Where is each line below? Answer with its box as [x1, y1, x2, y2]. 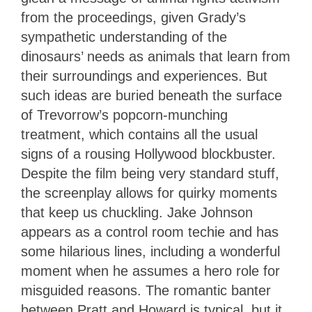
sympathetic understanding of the [21, 29, 227, 45]
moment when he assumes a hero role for [21, 263, 280, 279]
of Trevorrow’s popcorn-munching [21, 107, 228, 123]
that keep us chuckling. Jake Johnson [21, 204, 253, 220]
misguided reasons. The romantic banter [21, 282, 271, 298]
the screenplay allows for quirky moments [21, 185, 277, 201]
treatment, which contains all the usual [21, 126, 258, 142]
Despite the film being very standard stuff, [21, 165, 279, 181]
